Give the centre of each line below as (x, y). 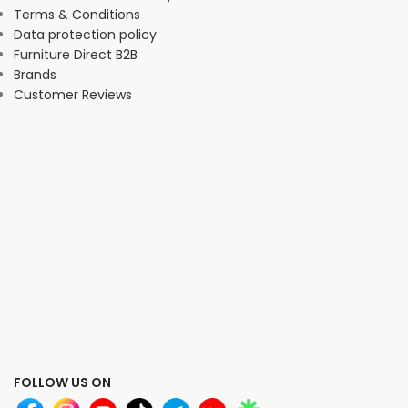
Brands (35, 75)
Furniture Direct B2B (76, 55)
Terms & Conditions (77, 15)
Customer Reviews (73, 95)
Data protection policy (85, 35)
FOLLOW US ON (62, 382)
